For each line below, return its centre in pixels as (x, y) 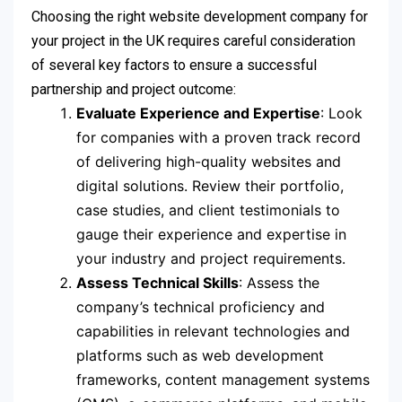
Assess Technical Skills (157, 282)
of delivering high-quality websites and (209, 161)
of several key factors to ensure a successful (174, 65)
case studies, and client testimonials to (208, 210)
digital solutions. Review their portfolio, (210, 185)
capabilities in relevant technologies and (213, 331)
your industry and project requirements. (211, 258)
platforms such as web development (200, 355)
